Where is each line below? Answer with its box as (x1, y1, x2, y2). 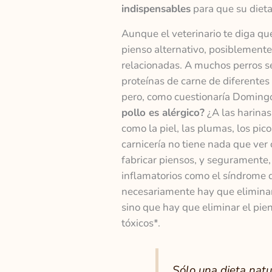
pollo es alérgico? (121, 106, 205, 120)
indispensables (121, 1, 191, 16)
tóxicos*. (121, 216, 160, 231)
